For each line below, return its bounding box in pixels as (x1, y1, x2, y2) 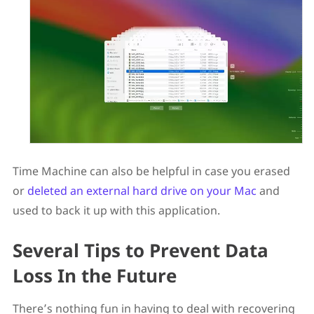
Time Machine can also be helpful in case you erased (12, 163, 290, 179)
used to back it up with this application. (12, 202, 220, 218)
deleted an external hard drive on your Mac (27, 182, 257, 198)
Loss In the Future (12, 262, 177, 288)
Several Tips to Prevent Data (12, 237, 268, 263)
